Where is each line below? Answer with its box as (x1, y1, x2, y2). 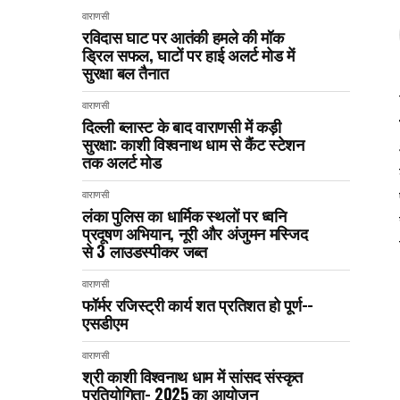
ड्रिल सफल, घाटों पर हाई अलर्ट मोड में (82, 42, 295, 66)
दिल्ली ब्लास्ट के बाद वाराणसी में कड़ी (82, 113, 281, 137)
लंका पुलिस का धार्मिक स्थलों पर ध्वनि (82, 203, 287, 227)
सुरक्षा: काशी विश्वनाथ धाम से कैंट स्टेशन (82, 131, 304, 155)
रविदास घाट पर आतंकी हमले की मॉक (82, 24, 284, 48)
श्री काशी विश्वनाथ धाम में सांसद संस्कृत (82, 363, 303, 387)
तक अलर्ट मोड (82, 149, 162, 173)
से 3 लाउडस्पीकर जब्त (82, 238, 207, 262)
